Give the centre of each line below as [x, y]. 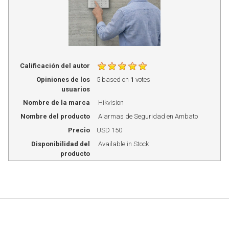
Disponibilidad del [61, 144]
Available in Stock [124, 144]
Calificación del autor [55, 65]
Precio [79, 130]
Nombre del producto [55, 117]
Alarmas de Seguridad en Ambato [148, 117]
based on [116, 79]
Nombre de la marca [57, 103]
